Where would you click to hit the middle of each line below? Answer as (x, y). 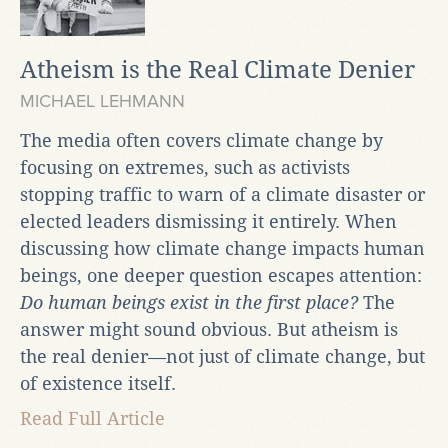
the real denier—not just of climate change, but (222, 356)
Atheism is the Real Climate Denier (217, 69)
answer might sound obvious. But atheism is (209, 329)
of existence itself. (100, 383)
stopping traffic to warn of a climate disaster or (222, 194)
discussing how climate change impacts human (222, 248)
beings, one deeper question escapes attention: (221, 275)
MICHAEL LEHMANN (102, 100)
